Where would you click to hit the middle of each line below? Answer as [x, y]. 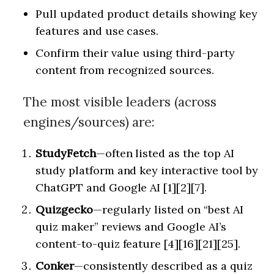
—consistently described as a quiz [163, 266]
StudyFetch [66, 153]
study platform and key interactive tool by [147, 170]
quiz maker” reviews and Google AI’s [131, 227]
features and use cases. [97, 31]
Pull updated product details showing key [146, 14]
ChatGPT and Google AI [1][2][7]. [121, 187]
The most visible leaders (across [120, 102]
